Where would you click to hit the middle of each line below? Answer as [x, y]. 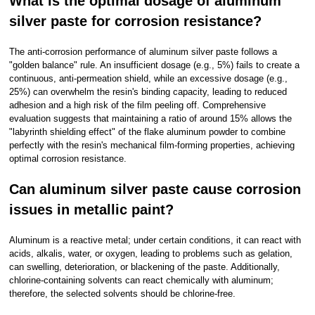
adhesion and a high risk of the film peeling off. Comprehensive [138, 105]
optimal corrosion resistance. [68, 159]
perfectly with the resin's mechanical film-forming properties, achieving [152, 145]
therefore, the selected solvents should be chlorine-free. [123, 294]
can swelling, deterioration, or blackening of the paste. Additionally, [145, 267]
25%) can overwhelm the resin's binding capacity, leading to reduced [148, 92]
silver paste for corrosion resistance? [136, 21]
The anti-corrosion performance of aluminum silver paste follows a [143, 52]
